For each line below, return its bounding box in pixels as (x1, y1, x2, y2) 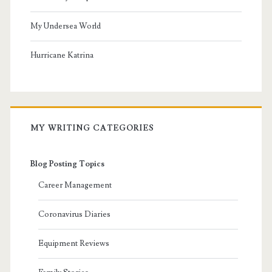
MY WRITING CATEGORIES (30, 123, 154, 134)
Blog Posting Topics (30, 159, 104, 169)
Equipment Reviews (38, 239, 109, 249)
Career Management (38, 180, 112, 191)
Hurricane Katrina (30, 50, 93, 61)
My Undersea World (30, 21, 101, 32)
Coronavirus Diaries (38, 209, 110, 220)
